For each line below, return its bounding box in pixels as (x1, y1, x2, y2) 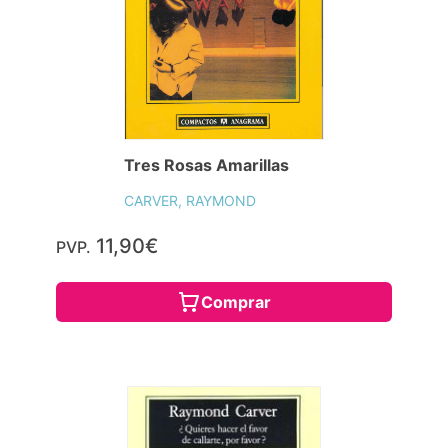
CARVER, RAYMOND (124, 191, 256, 209)
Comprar (201, 291, 271, 312)
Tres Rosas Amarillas (124, 154, 289, 175)
